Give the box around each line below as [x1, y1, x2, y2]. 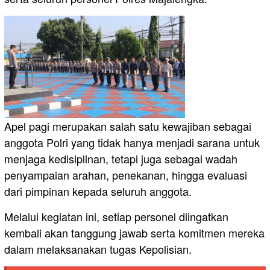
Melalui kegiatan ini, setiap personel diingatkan [4, 209, 228, 225]
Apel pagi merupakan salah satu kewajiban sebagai [4, 118, 251, 134]
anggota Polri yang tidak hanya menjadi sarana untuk [4, 134, 260, 151]
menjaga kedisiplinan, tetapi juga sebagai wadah [4, 151, 237, 167]
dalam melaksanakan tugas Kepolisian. [4, 241, 192, 257]
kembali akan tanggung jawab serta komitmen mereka [4, 225, 265, 241]
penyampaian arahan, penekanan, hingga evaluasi [4, 167, 247, 183]
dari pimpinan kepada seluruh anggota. [4, 183, 192, 199]
